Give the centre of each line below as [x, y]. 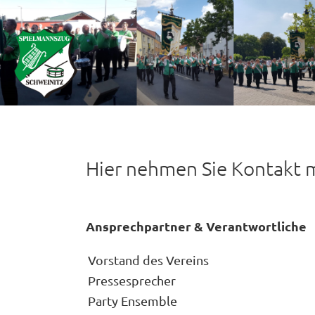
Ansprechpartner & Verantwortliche [196, 226]
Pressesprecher [132, 280]
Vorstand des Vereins [148, 260]
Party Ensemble [133, 301]
